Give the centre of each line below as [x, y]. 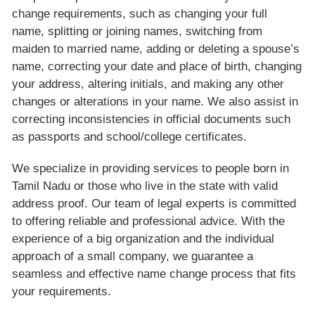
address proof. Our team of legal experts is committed [154, 203]
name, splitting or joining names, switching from [137, 31]
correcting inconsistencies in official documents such [152, 119]
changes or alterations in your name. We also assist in [155, 101]
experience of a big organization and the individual [143, 238]
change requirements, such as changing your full [140, 13]
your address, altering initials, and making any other [148, 84]
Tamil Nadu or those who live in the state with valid [145, 186]
